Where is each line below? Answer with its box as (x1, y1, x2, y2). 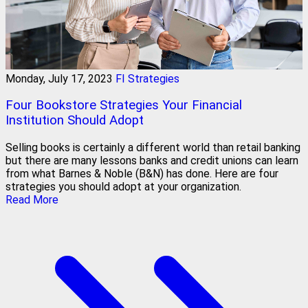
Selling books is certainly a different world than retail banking (5, 141, 300, 155)
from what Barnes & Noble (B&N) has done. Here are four (5, 167, 278, 181)
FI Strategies (115, 71, 179, 85)
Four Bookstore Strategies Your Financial (5, 98, 242, 113)
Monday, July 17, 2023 (5, 71, 113, 85)
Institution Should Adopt (5, 113, 144, 129)
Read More (5, 193, 58, 207)
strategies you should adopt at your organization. (5, 180, 241, 194)
